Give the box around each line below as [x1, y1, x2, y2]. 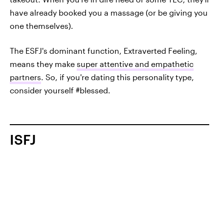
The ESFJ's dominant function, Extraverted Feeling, [10, 46, 197, 56]
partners [10, 72, 41, 82]
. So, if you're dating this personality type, [41, 72, 194, 82]
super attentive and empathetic [77, 59, 194, 69]
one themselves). [10, 21, 73, 31]
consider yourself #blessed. [10, 86, 110, 95]
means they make [10, 59, 77, 69]
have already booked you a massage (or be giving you [10, 8, 208, 18]
